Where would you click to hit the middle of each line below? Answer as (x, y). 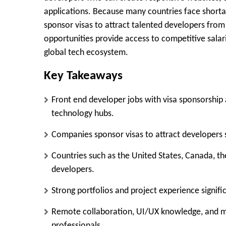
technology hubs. (83, 114)
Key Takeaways (83, 76)
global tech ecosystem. (86, 53)
